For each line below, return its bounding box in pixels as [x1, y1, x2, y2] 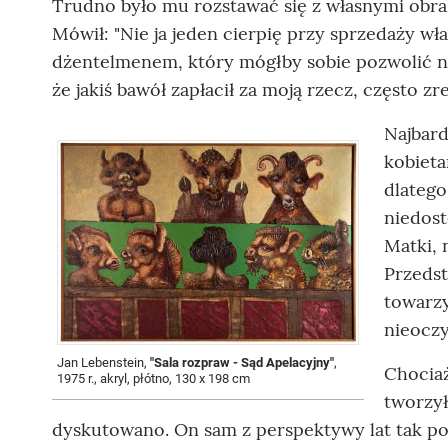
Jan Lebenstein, [57, 354, 150, 370]
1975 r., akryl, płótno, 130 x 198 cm [57, 370, 250, 386]
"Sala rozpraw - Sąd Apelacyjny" [150, 354, 334, 370]
